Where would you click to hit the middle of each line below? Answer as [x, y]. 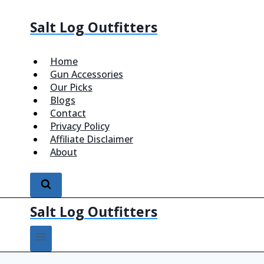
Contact [68, 113]
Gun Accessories [86, 74]
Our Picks [71, 87]
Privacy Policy [80, 126]
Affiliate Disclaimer [91, 139]
